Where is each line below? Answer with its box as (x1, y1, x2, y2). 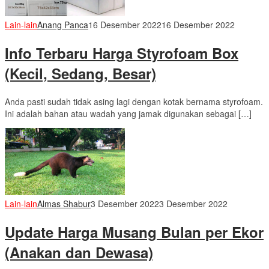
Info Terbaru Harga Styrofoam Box (5, 43, 238, 64)
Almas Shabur (37, 197, 91, 210)
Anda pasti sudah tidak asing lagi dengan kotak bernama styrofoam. (5, 95, 263, 107)
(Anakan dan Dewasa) (5, 241, 153, 262)
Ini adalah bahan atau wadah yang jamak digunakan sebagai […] (5, 107, 252, 119)
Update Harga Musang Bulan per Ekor (5, 221, 264, 242)
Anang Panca (37, 19, 88, 31)
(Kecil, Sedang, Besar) (5, 63, 156, 84)
